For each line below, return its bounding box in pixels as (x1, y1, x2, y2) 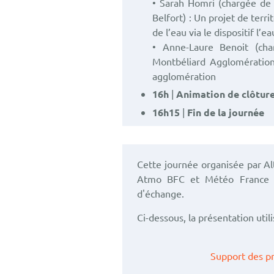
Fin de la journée (187, 106, 265, 119)
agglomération (152, 70, 217, 82)
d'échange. (137, 187, 185, 199)
